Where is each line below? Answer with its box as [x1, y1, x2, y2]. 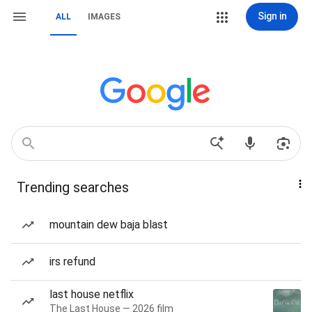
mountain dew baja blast [49, 218, 168, 231]
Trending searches [17, 179, 129, 196]
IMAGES [88, 12, 120, 22]
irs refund [49, 255, 95, 268]
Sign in [257, 10, 287, 22]
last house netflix [49, 288, 134, 301]
